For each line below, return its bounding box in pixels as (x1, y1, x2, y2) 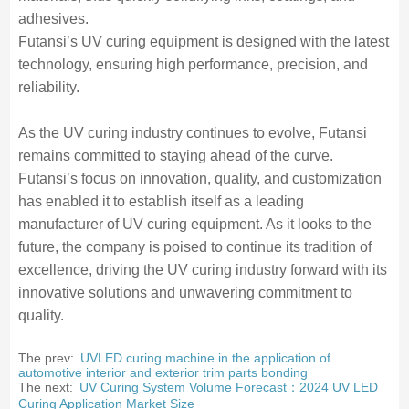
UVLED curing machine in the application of (79, 351, 330, 365)
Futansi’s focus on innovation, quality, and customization (17, 171, 382, 186)
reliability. (17, 79, 79, 95)
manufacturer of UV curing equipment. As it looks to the (17, 216, 372, 232)
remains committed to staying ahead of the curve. (17, 148, 333, 163)
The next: (17, 380, 77, 394)
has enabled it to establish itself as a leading (17, 194, 304, 209)
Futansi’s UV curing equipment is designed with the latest (17, 34, 389, 49)
